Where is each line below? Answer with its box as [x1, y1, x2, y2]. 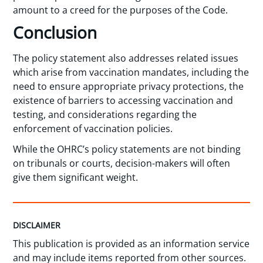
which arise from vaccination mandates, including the [13, 66, 249, 79]
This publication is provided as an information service [13, 237, 250, 250]
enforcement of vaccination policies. [13, 122, 173, 136]
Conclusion [13, 21, 97, 44]
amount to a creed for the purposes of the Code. [13, 3, 228, 16]
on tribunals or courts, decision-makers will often [13, 157, 231, 170]
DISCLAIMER [13, 220, 61, 231]
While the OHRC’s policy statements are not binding [13, 143, 241, 156]
